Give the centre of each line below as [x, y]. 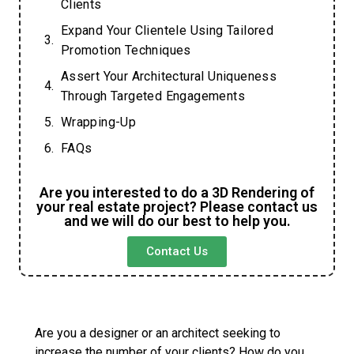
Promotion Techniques [126, 50]
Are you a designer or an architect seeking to [158, 333]
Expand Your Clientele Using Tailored [167, 30]
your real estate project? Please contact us [177, 206]
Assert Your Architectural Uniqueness [169, 76]
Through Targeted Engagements [153, 96]
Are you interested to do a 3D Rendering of [177, 192]
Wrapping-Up [98, 122]
